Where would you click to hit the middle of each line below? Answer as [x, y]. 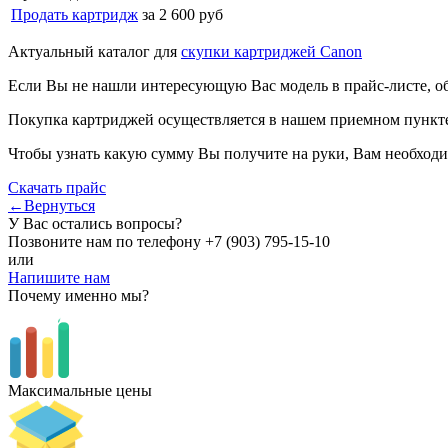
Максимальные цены [80, 390]
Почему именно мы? [78, 295]
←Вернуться [51, 205]
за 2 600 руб [182, 14]
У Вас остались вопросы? [95, 223]
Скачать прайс [57, 187]
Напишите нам [59, 277]
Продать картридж [74, 14]
